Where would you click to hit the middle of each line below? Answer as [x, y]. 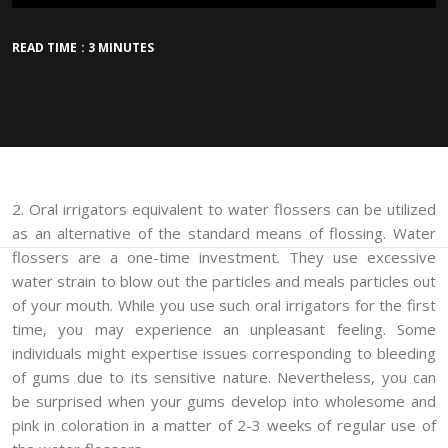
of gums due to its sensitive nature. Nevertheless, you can [224, 377]
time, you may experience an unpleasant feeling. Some [224, 329]
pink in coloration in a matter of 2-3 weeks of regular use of [224, 425]
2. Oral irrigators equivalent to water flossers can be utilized [224, 209]
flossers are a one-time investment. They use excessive [224, 257]
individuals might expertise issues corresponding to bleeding [224, 353]
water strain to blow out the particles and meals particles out [224, 281]
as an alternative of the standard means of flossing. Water [224, 233]
